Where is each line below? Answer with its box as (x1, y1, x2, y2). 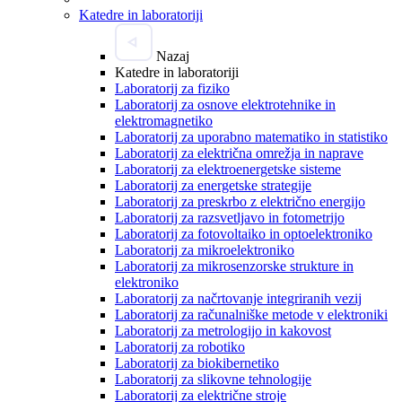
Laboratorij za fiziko (115, 81, 230, 97)
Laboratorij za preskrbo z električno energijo (115, 194, 365, 210)
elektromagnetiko (115, 113, 213, 129)
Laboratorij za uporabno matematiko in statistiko (115, 129, 388, 145)
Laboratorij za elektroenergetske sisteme (115, 162, 341, 178)
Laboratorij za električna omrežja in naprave (115, 145, 363, 162)
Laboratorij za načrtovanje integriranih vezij (115, 291, 362, 307)
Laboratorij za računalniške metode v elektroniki (115, 307, 388, 323)
